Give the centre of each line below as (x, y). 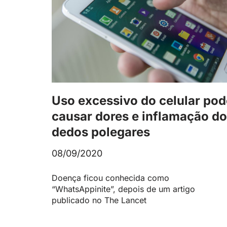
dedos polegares (101, 132)
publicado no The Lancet (99, 200)
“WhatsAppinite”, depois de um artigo (123, 189)
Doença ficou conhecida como (110, 178)
